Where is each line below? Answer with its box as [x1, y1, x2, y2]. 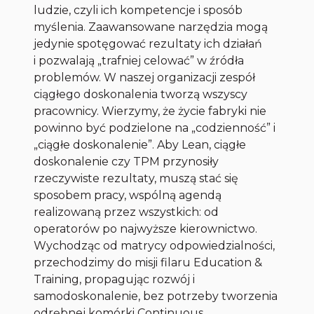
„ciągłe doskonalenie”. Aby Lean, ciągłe [34, 138, 247, 152]
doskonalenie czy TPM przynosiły [34, 155, 219, 169]
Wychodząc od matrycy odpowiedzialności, [34, 239, 275, 253]
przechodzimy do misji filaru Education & [34, 256, 263, 270]
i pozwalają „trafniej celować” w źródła [34, 54, 245, 68]
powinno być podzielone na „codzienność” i [34, 121, 276, 135]
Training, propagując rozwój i [34, 273, 196, 287]
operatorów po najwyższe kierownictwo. [34, 222, 258, 236]
